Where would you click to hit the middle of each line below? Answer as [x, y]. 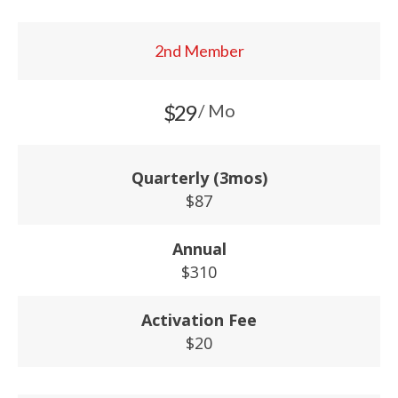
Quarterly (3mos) [199, 178]
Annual [199, 249]
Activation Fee [199, 320]
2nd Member [199, 51]
